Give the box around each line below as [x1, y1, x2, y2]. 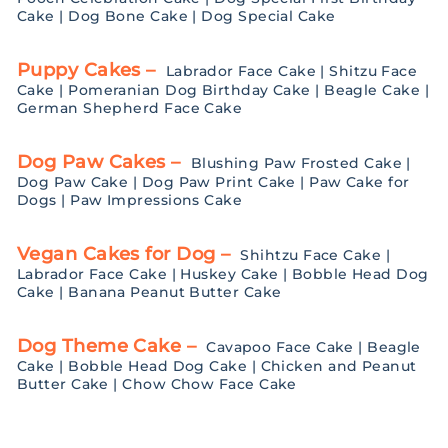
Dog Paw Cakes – [17, 151, 181, 173]
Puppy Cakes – [17, 59, 156, 81]
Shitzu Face [329, 62, 418, 80]
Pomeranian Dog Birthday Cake [68, 81, 311, 99]
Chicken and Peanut [260, 357, 417, 375]
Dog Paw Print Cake [141, 173, 296, 191]
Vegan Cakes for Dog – [17, 243, 231, 265]
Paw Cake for [309, 173, 410, 191]
